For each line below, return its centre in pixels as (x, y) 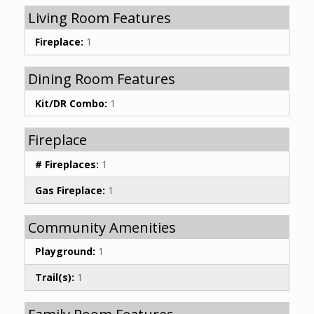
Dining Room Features (102, 78)
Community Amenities (102, 227)
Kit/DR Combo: (71, 103)
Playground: (65, 252)
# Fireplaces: (67, 164)
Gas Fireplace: (70, 190)
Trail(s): (55, 278)
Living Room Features (100, 18)
